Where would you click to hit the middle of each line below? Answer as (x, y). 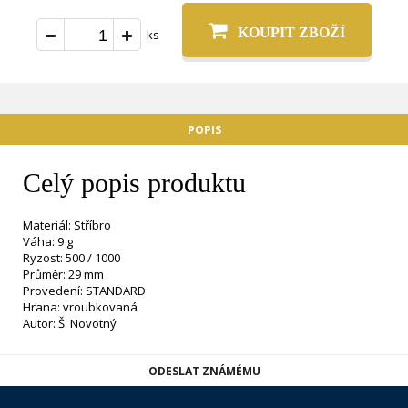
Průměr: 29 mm (63, 274)
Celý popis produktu (134, 183)
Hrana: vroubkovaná (80, 307)
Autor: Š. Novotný (70, 323)
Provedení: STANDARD (84, 291)
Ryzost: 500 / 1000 (71, 258)
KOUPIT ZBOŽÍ (291, 32)
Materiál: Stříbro (67, 225)
